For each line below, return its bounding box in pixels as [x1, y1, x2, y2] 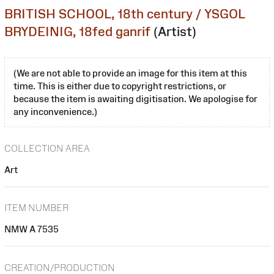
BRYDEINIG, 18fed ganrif [4, 24, 150, 39]
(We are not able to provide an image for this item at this [13, 67, 247, 78]
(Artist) [154, 24, 196, 39]
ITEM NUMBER [4, 202, 68, 213]
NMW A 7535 [4, 224, 59, 235]
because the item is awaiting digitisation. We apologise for [13, 93, 257, 104]
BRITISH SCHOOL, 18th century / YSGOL [4, 6, 245, 21]
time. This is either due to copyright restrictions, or [13, 80, 226, 91]
